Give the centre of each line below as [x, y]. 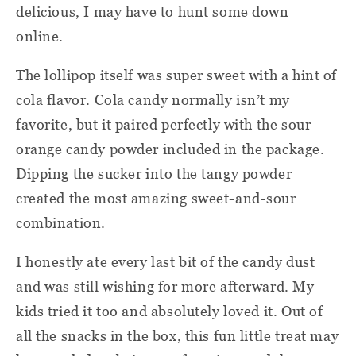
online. [40, 36]
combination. [61, 222]
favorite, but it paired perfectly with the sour [164, 124]
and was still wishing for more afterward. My [165, 286]
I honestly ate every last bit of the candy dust [166, 261]
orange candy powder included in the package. [170, 149]
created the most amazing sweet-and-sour [156, 198]
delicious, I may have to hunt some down [153, 11]
